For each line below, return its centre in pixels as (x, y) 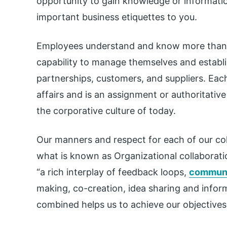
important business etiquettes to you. (117, 17)
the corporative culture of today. (106, 110)
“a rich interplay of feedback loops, (113, 172)
